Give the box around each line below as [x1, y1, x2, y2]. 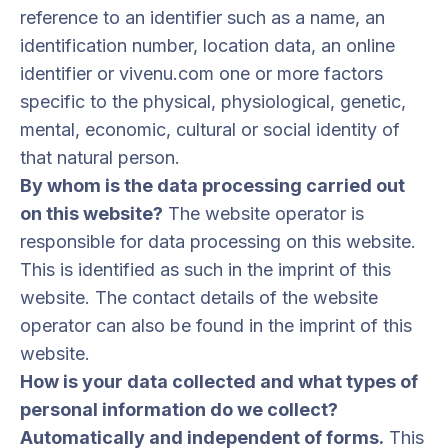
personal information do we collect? [20, 399, 338, 420]
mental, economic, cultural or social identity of [20, 119, 400, 140]
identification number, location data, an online [20, 35, 395, 56]
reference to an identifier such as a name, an [20, 7, 385, 28]
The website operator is [163, 203, 364, 224]
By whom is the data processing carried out [20, 175, 405, 196]
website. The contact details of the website [20, 287, 378, 308]
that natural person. [20, 147, 180, 168]
